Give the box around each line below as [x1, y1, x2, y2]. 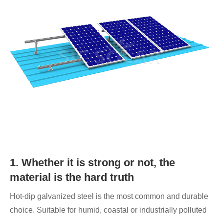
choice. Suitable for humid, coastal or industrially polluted [10, 206, 207, 215]
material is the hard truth [10, 171, 134, 184]
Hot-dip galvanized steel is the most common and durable [10, 192, 208, 201]
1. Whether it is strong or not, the [10, 156, 175, 169]
